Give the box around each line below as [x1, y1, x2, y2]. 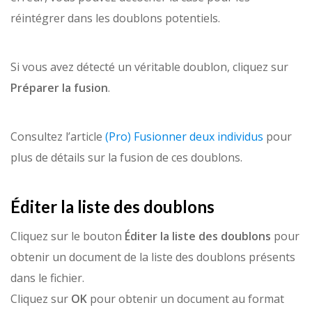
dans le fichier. [10, 270, 84, 286]
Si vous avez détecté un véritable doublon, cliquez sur [10, 59, 288, 75]
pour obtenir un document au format [87, 291, 284, 307]
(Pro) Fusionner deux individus [105, 129, 263, 145]
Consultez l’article [10, 129, 105, 145]
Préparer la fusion [10, 80, 108, 96]
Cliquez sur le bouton [10, 228, 125, 244]
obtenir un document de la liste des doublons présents [10, 249, 295, 265]
